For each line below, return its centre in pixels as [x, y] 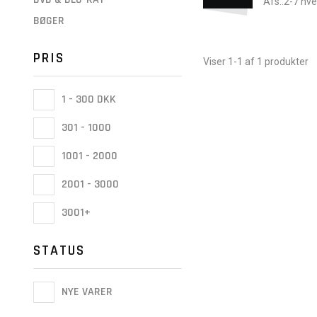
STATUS [59, 251]
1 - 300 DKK [87, 100]
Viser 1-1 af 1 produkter [256, 62]
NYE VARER [86, 292]
